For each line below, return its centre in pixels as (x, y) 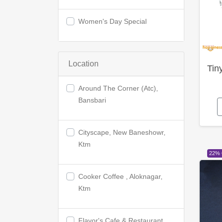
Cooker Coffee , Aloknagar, (120, 176)
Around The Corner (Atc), (118, 88)
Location (83, 64)
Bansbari (92, 100)
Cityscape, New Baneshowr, (122, 132)
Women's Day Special (112, 21)
